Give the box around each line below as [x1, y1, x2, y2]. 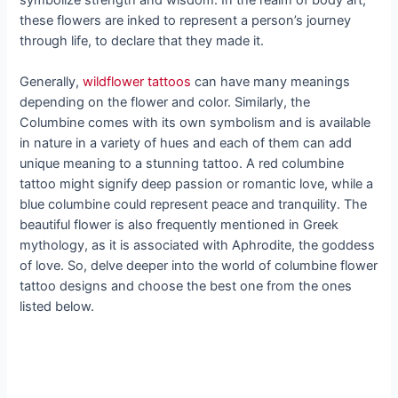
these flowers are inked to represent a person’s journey [20, 12, 352, 28]
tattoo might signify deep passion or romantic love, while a [20, 176, 374, 193]
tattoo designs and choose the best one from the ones [20, 278, 353, 295]
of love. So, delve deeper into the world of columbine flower [20, 258, 378, 275]
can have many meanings [191, 74, 351, 91]
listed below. [20, 298, 95, 315]
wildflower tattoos [83, 74, 192, 91]
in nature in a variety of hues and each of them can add [20, 135, 353, 152]
